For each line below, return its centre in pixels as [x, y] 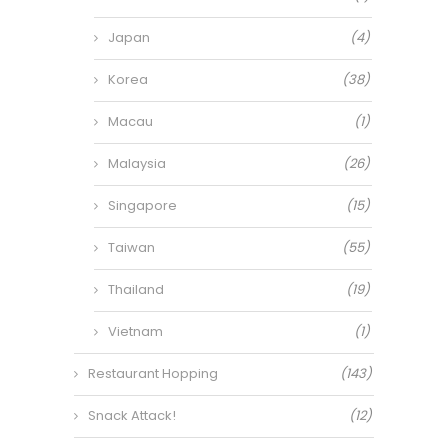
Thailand [136, 289]
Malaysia [137, 163]
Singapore [142, 205]
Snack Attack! [132, 415]
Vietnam [135, 331]
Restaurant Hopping [153, 373]
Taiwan [131, 247]
